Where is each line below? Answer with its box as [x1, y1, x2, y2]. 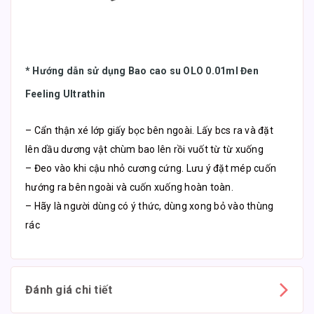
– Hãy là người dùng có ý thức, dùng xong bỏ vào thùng [25, 200, 274, 212]
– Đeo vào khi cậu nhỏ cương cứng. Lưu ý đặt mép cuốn [25, 162, 276, 174]
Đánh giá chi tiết [25, 282, 113, 296]
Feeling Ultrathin [25, 88, 106, 100]
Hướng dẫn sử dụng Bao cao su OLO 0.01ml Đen [32, 64, 259, 76]
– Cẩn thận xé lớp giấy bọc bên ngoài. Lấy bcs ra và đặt [25, 124, 273, 136]
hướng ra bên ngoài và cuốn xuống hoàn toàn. [25, 181, 233, 193]
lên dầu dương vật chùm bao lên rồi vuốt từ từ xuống [25, 143, 264, 155]
